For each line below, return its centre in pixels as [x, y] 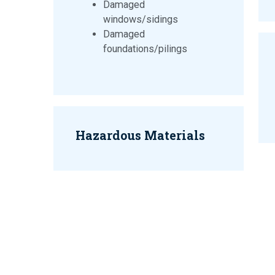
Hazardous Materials [140, 135]
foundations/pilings [145, 49]
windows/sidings [141, 20]
